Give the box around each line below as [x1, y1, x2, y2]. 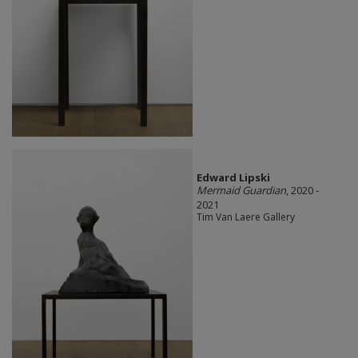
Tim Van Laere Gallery [196, 209, 295, 224]
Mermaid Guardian [196, 182, 286, 197]
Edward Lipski [196, 169, 270, 185]
